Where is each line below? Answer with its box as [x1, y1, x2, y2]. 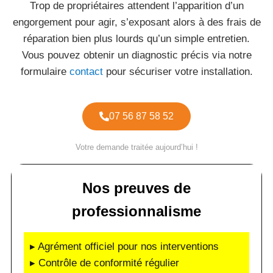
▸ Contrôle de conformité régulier [30, 257, 179, 269]
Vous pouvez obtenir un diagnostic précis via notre [21, 49, 252, 61]
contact [69, 66, 103, 77]
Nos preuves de [82, 180, 191, 196]
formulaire [20, 66, 69, 77]
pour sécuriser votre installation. [102, 66, 253, 77]
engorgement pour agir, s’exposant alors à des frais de [12, 16, 261, 28]
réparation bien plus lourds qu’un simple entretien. [23, 33, 250, 44]
